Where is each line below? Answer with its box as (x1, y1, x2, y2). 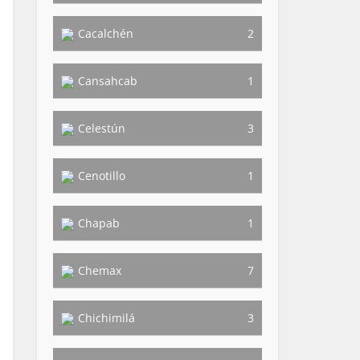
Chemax (78, 263, 121, 278)
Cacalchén (78, 26, 133, 41)
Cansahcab (78, 73, 137, 88)
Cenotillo (78, 168, 125, 183)
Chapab (78, 215, 120, 231)
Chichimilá (78, 310, 135, 325)
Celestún (78, 121, 125, 136)
